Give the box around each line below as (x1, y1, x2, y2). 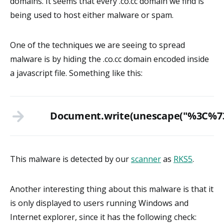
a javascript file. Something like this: (10, 67, 142, 78)
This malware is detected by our (10, 153, 131, 164)
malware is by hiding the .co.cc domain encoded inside (10, 53, 209, 64)
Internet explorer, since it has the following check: (10, 211, 196, 222)
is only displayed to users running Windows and (10, 197, 188, 208)
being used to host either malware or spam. (10, 9, 173, 20)
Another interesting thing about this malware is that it (10, 183, 213, 194)
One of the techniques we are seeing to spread (10, 39, 185, 50)
